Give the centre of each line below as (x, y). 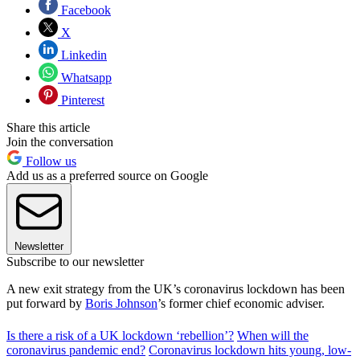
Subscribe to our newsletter (75, 261)
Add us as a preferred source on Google (107, 175)
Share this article (48, 127)
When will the (273, 335)
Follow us (49, 161)
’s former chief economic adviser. (241, 303)
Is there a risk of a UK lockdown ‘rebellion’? (120, 335)
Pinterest (81, 100)
